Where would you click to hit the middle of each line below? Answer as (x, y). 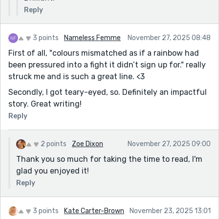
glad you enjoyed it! (53, 171)
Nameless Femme (92, 38)
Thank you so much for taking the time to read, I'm (109, 159)
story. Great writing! (45, 104)
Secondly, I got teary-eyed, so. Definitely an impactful (108, 92)
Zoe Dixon (88, 144)
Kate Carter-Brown (94, 211)
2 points (54, 144)
